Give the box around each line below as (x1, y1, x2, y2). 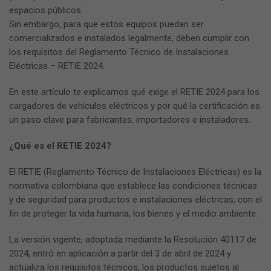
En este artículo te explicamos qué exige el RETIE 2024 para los (9, 87, 260, 98)
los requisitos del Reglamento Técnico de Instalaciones (9, 47, 229, 58)
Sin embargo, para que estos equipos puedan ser (9, 19, 204, 30)
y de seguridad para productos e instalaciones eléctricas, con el (9, 194, 262, 206)
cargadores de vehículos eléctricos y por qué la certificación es (9, 100, 260, 112)
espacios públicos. (9, 5, 83, 16)
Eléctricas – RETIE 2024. (9, 60, 105, 72)
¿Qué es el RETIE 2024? (9, 140, 111, 152)
